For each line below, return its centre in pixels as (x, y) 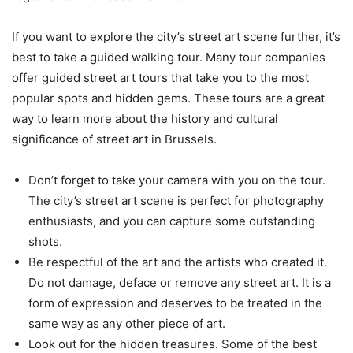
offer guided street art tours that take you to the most (160, 78)
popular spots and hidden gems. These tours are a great (168, 98)
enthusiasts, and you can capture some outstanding (172, 221)
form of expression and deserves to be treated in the (175, 303)
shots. (45, 242)
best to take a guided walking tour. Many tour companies (169, 58)
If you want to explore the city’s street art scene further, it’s (176, 37)
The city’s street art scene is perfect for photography (176, 201)
